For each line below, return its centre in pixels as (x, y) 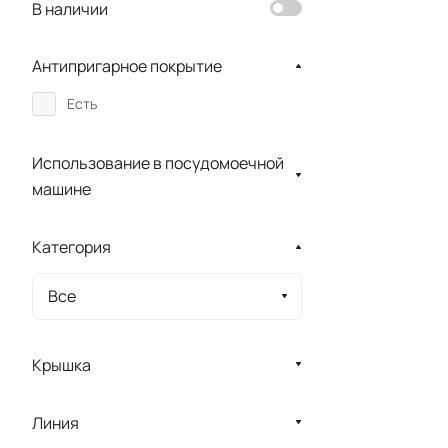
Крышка (61, 364)
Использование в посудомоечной (158, 162)
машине (61, 188)
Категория (71, 246)
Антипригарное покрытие (127, 65)
